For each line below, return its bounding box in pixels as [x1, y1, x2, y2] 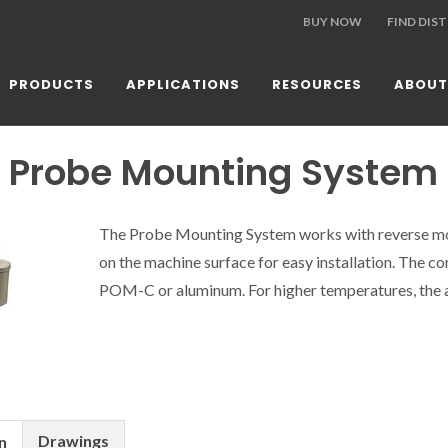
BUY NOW [303, 14, 362, 29]
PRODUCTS [9, 75, 94, 94]
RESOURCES [272, 75, 362, 94]
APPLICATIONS [126, 75, 240, 94]
